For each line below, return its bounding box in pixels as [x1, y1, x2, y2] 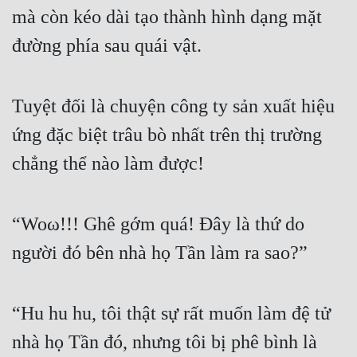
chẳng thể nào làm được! [12, 153, 204, 175]
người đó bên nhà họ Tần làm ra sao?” [12, 242, 308, 264]
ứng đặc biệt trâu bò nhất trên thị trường [12, 124, 322, 146]
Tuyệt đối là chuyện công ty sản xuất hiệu [12, 96, 335, 117]
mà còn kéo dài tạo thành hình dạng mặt [12, 6, 322, 28]
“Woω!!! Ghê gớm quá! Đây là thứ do [12, 214, 304, 235]
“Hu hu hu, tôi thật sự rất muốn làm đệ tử [12, 303, 331, 324]
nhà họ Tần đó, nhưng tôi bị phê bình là [12, 331, 317, 353]
